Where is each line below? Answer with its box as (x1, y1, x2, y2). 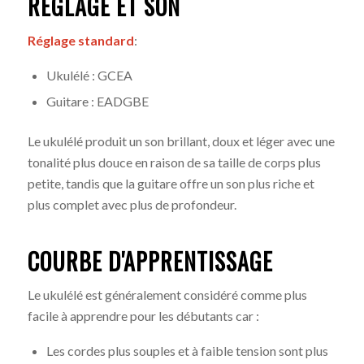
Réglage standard (27, 32, 134, 48)
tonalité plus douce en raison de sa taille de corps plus (27, 154, 321, 170)
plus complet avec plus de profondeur (27, 196, 234, 212)
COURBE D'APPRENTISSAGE (27, 244, 273, 278)
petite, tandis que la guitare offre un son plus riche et (27, 175, 314, 191)
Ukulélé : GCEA (45, 67, 132, 83)
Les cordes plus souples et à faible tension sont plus (45, 342, 328, 358)
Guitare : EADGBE (45, 93, 149, 109)
